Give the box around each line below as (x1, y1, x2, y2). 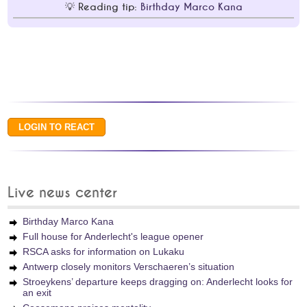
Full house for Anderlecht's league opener (23, 231, 204, 242)
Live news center (8, 186, 118, 200)
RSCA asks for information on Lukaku (23, 246, 185, 257)
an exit (23, 287, 52, 298)
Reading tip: (77, 2, 140, 12)
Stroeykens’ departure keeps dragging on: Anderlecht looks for (23, 276, 293, 287)
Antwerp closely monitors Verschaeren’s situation (23, 261, 235, 272)
